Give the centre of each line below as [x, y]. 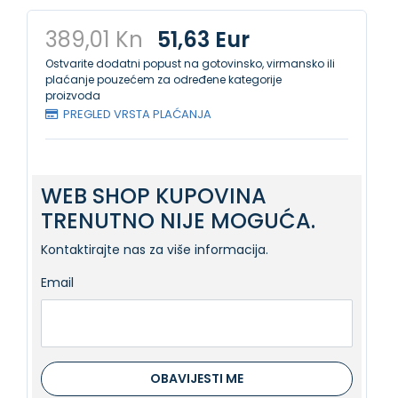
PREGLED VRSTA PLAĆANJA [137, 114]
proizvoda [73, 96]
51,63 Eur [203, 40]
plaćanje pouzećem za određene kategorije [163, 80]
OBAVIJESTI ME [197, 378]
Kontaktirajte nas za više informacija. [155, 250]
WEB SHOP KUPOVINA [154, 196]
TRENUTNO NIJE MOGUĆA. [178, 221]
